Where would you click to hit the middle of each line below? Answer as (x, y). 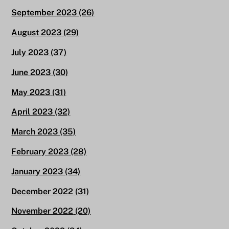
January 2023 (37, 171)
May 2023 (31, 92)
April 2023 (32, 112)
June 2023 (31, 72)
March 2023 (35, 132)
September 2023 (44, 13)
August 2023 (37, 33)
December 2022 (42, 191)
